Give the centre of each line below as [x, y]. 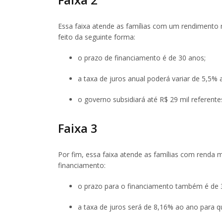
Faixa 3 [78, 128]
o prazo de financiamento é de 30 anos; [142, 57]
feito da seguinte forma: [97, 37]
